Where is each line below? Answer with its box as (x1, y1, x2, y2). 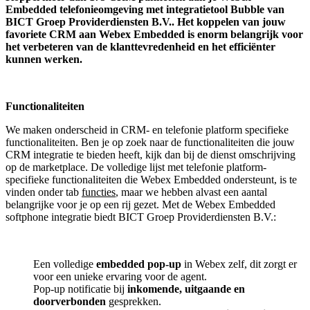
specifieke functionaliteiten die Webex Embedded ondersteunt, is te (6, 173, 297, 185)
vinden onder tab (6, 185, 82, 198)
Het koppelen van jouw (177, 15, 286, 28)
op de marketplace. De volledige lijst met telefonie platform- (6, 161, 266, 173)
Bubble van (228, 3, 284, 15)
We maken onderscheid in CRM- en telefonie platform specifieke (6, 123, 289, 136)
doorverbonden (33, 295, 109, 307)
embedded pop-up (96, 257, 184, 270)
